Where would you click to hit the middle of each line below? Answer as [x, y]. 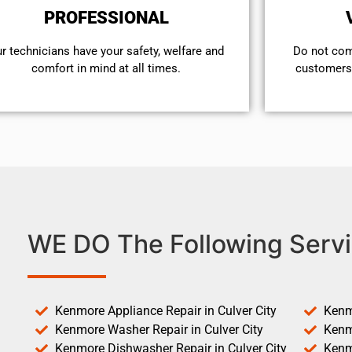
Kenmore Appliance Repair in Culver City [166, 311]
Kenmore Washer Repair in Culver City [159, 330]
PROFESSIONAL [106, 18]
